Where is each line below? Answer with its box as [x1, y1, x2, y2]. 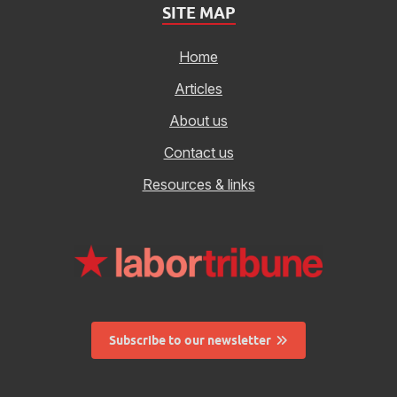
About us [169, 112, 228, 130]
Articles [175, 80, 222, 98]
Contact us [163, 144, 234, 162]
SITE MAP [161, 4, 236, 23]
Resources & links [142, 175, 255, 194]
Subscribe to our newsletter [109, 332, 272, 347]
